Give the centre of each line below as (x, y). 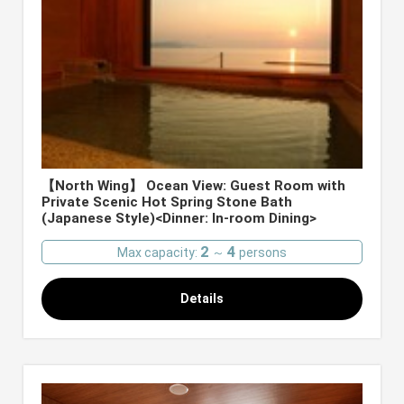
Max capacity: (159, 253)
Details (202, 299)
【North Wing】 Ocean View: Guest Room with (194, 186)
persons (262, 253)
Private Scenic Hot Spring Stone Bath (167, 202)
